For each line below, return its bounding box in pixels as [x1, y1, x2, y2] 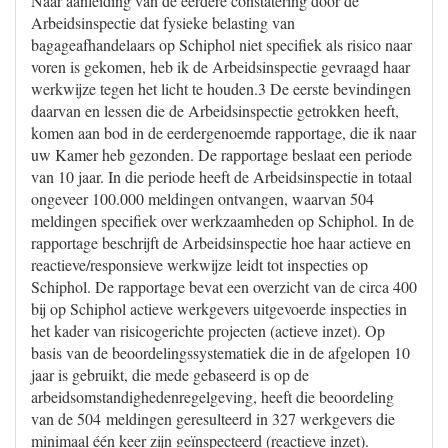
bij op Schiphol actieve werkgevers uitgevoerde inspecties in [31, 298, 407, 319]
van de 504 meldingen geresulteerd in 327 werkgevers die [31, 408, 395, 429]
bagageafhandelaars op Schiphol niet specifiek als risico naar [31, 34, 412, 55]
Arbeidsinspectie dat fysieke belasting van [31, 12, 295, 33]
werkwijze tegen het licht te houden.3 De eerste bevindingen [31, 78, 411, 99]
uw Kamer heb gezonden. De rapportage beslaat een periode [31, 144, 412, 165]
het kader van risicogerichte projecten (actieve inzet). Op [31, 320, 385, 341]
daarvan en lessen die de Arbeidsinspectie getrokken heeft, [31, 100, 399, 121]
